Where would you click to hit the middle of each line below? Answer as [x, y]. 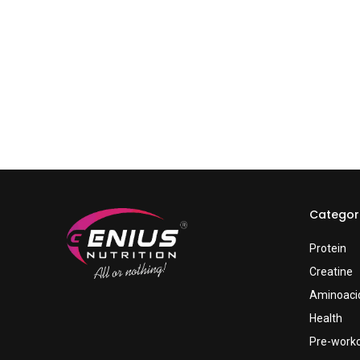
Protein [327, 249]
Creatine [331, 272]
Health [325, 319]
